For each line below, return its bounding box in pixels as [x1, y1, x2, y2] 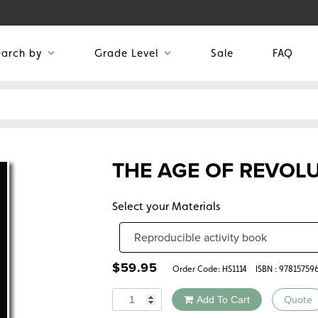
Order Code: [166, 264, 222, 275]
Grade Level [94, 47, 158, 60]
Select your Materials [112, 199, 220, 214]
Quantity [111, 287, 154, 305]
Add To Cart [197, 294, 250, 306]
